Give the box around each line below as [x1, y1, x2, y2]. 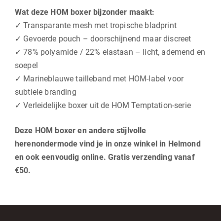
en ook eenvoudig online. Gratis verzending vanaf [15, 152, 195, 162]
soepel [15, 60, 38, 70]
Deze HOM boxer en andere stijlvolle [15, 125, 147, 135]
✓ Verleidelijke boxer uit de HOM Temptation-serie [15, 100, 191, 110]
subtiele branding [15, 87, 76, 97]
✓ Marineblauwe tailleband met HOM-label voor [15, 74, 184, 83]
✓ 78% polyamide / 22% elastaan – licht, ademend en [15, 47, 206, 57]
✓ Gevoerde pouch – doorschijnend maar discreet [15, 34, 191, 43]
